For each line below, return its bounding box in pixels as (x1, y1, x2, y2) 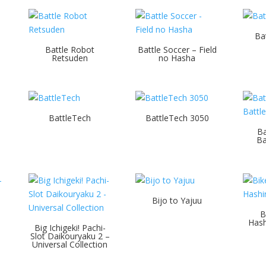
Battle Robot (45, 43, 94, 55)
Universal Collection (32, 239, 107, 251)
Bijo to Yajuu (152, 195, 202, 207)
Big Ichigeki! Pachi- (34, 222, 106, 234)
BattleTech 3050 (145, 112, 209, 124)
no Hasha (159, 52, 196, 64)
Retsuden (52, 52, 88, 64)
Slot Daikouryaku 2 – (30, 230, 110, 242)
